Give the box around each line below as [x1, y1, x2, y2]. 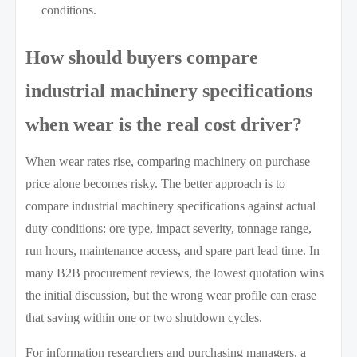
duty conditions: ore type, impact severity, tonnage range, [25, 221, 312, 235]
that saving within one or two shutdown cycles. [25, 310, 263, 324]
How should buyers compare [25, 46, 259, 68]
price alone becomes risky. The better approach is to [25, 176, 286, 190]
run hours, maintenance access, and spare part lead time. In [25, 243, 320, 257]
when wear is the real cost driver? [25, 113, 303, 135]
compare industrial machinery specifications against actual [25, 198, 316, 213]
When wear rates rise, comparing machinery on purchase [25, 154, 311, 168]
